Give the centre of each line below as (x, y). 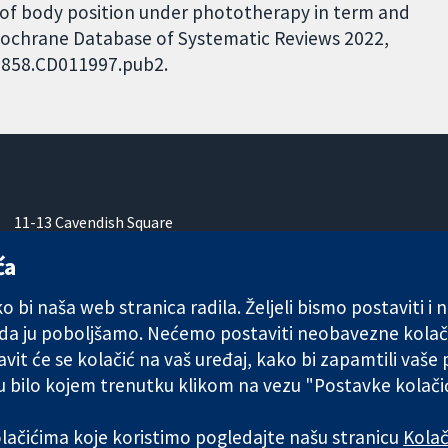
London (40, 244)
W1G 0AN (45, 266)
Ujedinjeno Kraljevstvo (91, 288)
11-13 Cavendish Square (94, 222)
